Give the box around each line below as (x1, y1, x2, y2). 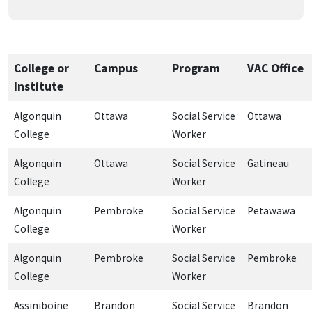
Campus (94, 60, 138, 76)
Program (172, 60, 220, 76)
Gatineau (247, 156, 289, 170)
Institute (14, 78, 63, 94)
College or (14, 60, 69, 76)
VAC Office (247, 60, 304, 76)
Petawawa (247, 203, 295, 217)
